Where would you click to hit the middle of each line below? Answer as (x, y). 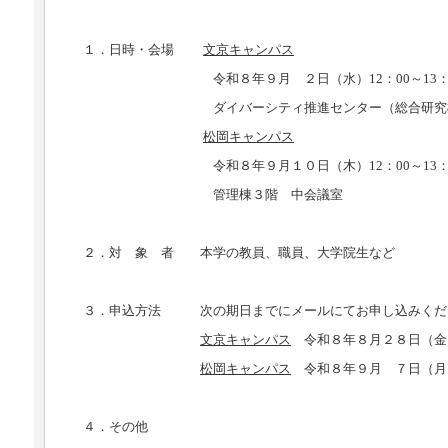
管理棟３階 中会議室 (213, 195)
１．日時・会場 (143, 50)
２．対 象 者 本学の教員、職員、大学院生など (239, 253)
